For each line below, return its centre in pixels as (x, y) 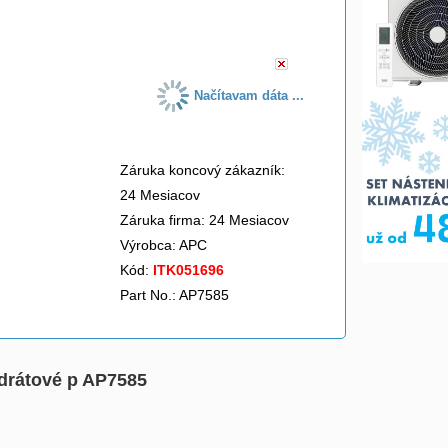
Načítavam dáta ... (249, 95)
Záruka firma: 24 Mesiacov (204, 220)
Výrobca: (149, 245)
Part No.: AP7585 (174, 295)
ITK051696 (188, 270)
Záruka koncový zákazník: (202, 170)
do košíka (221, 19)
